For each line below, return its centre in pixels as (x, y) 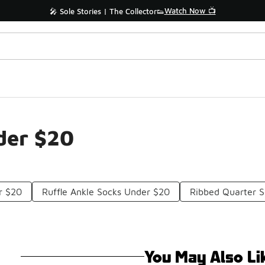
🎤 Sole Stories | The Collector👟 (107, 11)
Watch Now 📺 (190, 11)
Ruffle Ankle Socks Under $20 (106, 192)
